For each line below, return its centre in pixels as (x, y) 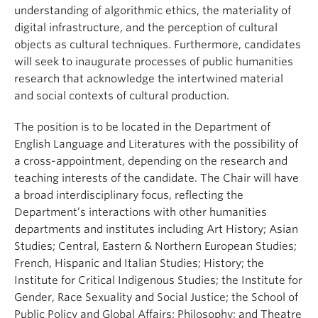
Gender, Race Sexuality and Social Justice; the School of (156, 297)
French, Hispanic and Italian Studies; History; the (139, 263)
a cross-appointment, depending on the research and (151, 161)
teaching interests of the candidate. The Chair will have (157, 178)
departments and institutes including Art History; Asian (156, 229)
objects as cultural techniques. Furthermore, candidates (158, 45)
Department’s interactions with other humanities (141, 212)
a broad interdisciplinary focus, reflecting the (129, 195)
